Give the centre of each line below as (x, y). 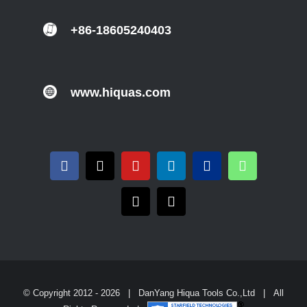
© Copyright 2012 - (62, 293)
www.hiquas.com (121, 93)
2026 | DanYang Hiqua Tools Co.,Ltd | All (192, 293)
